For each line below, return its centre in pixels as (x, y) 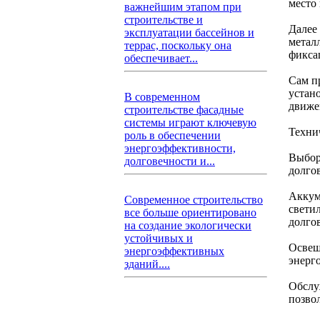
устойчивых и (159, 238)
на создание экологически (188, 225)
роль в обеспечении (172, 135)
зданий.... (147, 264)
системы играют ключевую (190, 122)
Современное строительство (194, 200)
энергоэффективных (174, 251)
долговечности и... (170, 161)
